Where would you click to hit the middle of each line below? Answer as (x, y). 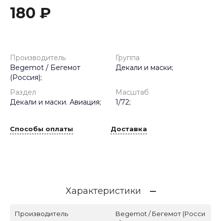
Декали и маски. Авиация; (55, 102)
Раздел (23, 92)
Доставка (129, 129)
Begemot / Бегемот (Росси (160, 214)
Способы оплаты (41, 129)
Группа (128, 58)
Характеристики (103, 191)
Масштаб (132, 92)
